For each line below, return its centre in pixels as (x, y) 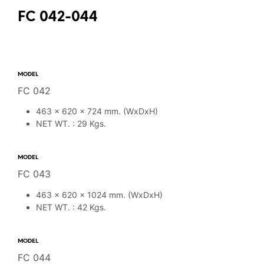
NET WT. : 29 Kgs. (71, 124)
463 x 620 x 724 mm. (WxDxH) (97, 111)
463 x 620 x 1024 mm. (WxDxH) (99, 194)
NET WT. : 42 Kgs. (71, 207)
